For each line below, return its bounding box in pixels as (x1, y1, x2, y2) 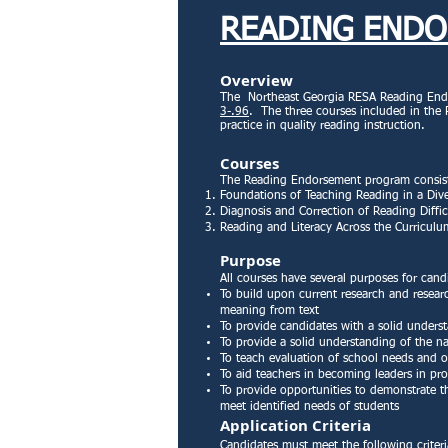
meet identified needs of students (220, 401, 399, 413)
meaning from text (220, 305, 319, 317)
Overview (220, 70, 293, 91)
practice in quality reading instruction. (220, 120, 425, 132)
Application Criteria (220, 415, 371, 436)
